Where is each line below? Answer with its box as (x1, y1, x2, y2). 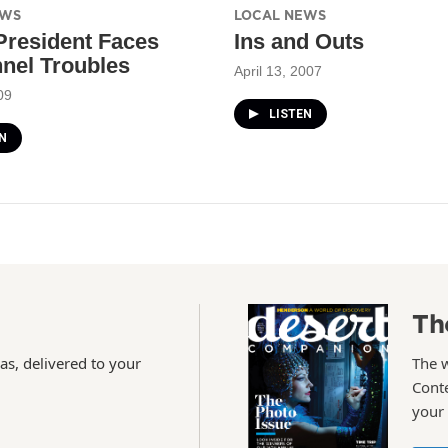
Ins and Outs (234, 28, 364, 54)
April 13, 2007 (234, 62, 322, 79)
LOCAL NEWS (234, 5, 326, 24)
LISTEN (269, 106, 312, 121)
